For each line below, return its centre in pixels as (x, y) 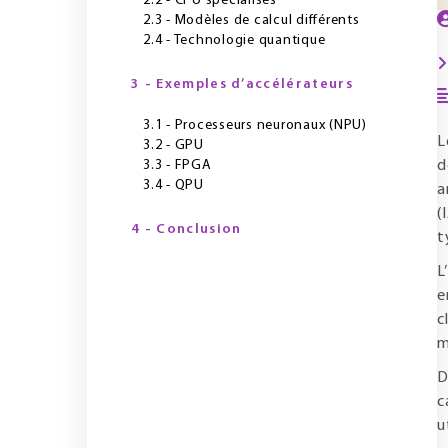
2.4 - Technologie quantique (234, 40)
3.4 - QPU (173, 185)
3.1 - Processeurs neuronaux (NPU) (255, 125)
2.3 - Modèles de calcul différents (251, 20)
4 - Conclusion (186, 229)
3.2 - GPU (173, 145)
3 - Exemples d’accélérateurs (242, 84)
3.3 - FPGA (177, 165)
